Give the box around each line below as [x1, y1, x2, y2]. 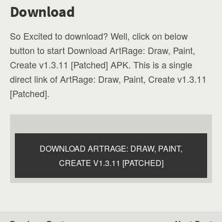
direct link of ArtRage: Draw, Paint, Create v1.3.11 [10, 72, 207, 85]
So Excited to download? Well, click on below [10, 29, 188, 42]
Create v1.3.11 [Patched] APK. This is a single [10, 57, 192, 71]
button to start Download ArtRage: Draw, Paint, [10, 43, 195, 56]
